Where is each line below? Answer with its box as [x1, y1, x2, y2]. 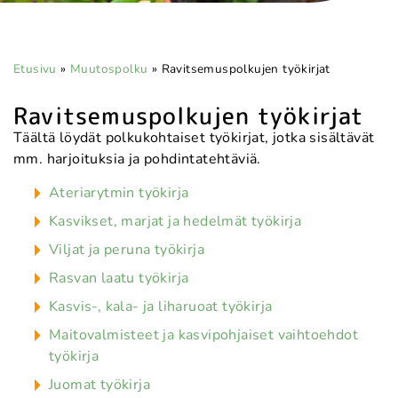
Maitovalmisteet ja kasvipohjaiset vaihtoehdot [49, 325, 358, 346]
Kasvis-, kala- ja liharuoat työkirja [49, 297, 273, 317]
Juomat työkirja [49, 375, 150, 395]
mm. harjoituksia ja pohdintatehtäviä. [13, 149, 261, 169]
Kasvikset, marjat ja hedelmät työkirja [49, 211, 302, 232]
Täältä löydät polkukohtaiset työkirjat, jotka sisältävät [13, 128, 375, 147]
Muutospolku [70, 60, 148, 77]
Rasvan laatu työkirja [49, 268, 189, 289]
